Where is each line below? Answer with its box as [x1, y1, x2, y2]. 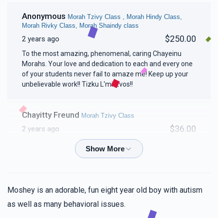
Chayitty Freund [22, 110, 81, 120]
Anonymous [22, 11, 68, 21]
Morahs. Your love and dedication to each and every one [22, 60, 193, 68]
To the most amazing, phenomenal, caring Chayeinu [22, 50, 60, 58]
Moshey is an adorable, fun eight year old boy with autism [7, 185, 202, 195]
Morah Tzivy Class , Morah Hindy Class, [68, 13, 182, 21]
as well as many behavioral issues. [7, 200, 126, 209]
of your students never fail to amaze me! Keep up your [22, 70, 45, 78]
